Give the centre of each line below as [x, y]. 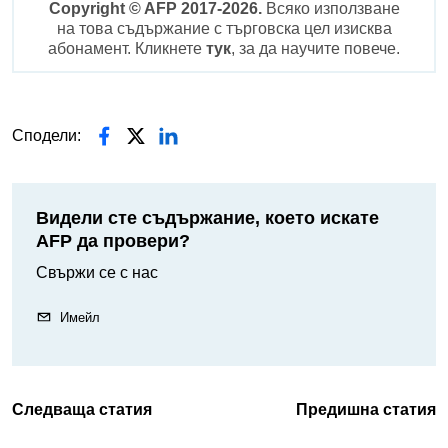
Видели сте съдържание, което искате [207, 218]
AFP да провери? [113, 241]
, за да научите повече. [315, 49]
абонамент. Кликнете [127, 49]
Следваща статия [82, 410]
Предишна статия [366, 410]
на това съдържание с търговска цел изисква [224, 29]
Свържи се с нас [97, 273]
